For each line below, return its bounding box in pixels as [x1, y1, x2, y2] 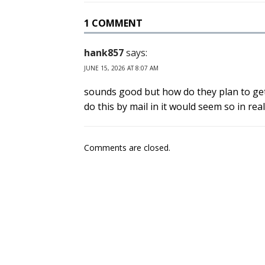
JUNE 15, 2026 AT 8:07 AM [84, 64, 159, 73]
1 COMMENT [84, 17, 143, 30]
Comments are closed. [84, 142, 170, 154]
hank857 [84, 46, 124, 60]
